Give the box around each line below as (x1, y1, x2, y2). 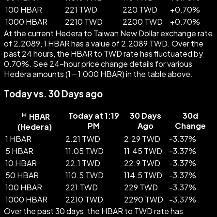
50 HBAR (5, 170, 39, 180)
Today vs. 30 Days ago (4, 88, 103, 99)
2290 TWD (124, 194, 163, 204)
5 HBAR (5, 145, 33, 156)
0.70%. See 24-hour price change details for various (4, 59, 192, 69)
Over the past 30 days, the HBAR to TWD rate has (4, 205, 183, 216)
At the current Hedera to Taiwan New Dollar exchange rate (4, 28, 213, 39)
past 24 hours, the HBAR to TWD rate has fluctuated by (4, 48, 203, 59)
